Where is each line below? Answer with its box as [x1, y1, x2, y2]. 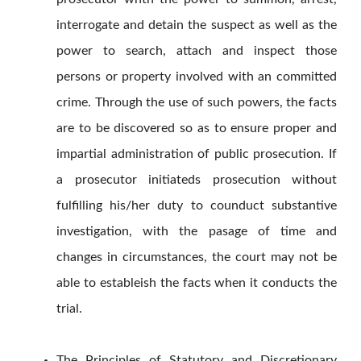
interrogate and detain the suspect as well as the [56, 19, 337, 32]
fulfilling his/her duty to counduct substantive [56, 199, 337, 213]
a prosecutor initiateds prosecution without [56, 173, 337, 187]
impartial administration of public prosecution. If [56, 147, 337, 161]
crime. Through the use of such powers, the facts [56, 96, 337, 110]
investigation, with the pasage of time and [56, 225, 337, 239]
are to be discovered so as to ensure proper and [56, 122, 337, 135]
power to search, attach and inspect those [56, 44, 337, 58]
